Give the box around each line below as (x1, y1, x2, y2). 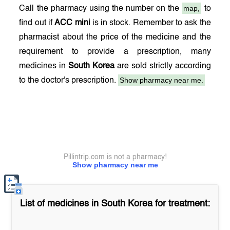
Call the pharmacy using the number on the (19, 5, 182, 13)
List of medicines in (20, 199, 101, 208)
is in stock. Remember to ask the (90, 19, 211, 27)
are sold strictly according (114, 62, 211, 70)
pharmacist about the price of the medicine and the (19, 33, 211, 42)
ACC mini (54, 19, 90, 27)
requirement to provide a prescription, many (19, 48, 211, 56)
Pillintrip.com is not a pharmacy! (63, 154, 167, 161)
